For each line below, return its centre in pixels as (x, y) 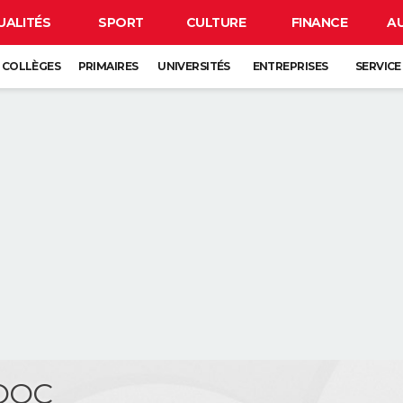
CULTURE (216, 22)
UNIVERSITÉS (194, 66)
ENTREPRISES (290, 66)
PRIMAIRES (108, 66)
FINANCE (319, 22)
